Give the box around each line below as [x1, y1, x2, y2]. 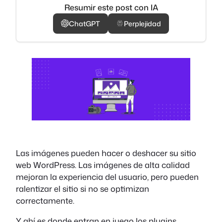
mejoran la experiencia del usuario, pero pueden [16, 171, 199, 183]
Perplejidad [124, 18, 161, 28]
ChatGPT [69, 18, 100, 28]
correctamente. [16, 195, 74, 207]
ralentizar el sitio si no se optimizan [16, 183, 149, 195]
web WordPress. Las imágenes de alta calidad [16, 159, 190, 171]
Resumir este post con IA [64, 1, 158, 13]
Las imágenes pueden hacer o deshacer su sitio [16, 147, 196, 159]
